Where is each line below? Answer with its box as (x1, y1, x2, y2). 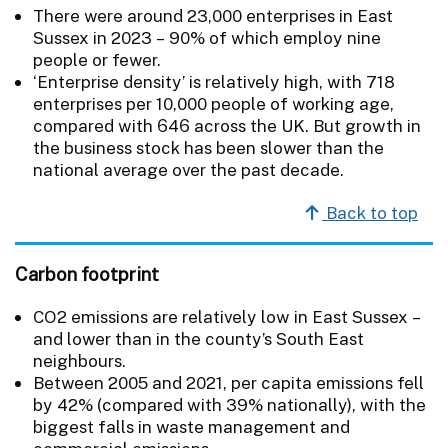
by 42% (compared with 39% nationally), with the (33, 394, 426, 415)
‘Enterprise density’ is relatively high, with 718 (33, 71, 395, 92)
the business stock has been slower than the (33, 137, 384, 158)
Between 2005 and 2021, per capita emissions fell (33, 372, 424, 393)
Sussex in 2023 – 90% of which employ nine (33, 27, 381, 48)
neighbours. (33, 350, 126, 371)
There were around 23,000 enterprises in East (33, 5, 393, 26)
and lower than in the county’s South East (33, 328, 364, 349)
